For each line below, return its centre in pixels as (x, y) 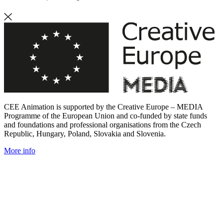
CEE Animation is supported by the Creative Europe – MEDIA (103, 107)
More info (20, 151)
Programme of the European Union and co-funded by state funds (106, 116)
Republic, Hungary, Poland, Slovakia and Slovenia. (85, 134)
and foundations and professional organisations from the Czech (103, 125)
